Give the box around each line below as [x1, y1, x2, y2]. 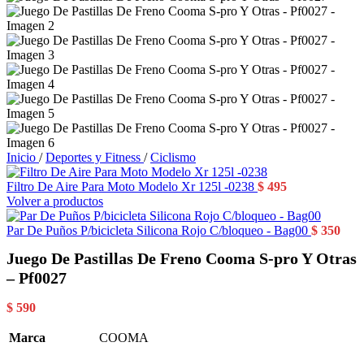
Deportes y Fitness [45, 150, 144, 164]
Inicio [6, 150, 39, 164]
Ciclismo [150, 150, 196, 164]
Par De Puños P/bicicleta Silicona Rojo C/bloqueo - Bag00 [6, 223, 311, 237]
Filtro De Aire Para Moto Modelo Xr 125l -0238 [6, 180, 258, 193]
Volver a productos [6, 194, 103, 208]
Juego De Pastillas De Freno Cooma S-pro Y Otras [6, 249, 357, 268]
